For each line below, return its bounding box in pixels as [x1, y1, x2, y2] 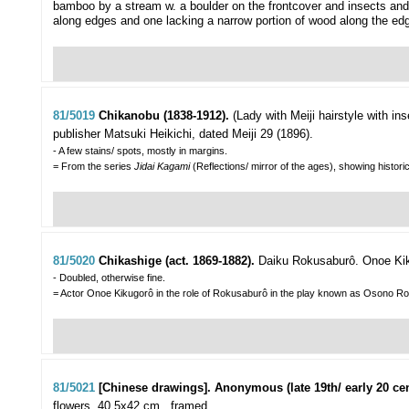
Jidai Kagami [131, 161, 193, 173]
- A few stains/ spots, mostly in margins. [53, 145, 227, 157]
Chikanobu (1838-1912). [99, 109, 233, 123]
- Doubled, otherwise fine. [53, 272, 165, 284]
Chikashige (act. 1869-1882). [99, 254, 258, 268]
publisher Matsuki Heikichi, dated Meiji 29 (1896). [53, 127, 313, 142]
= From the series [53, 161, 131, 173]
